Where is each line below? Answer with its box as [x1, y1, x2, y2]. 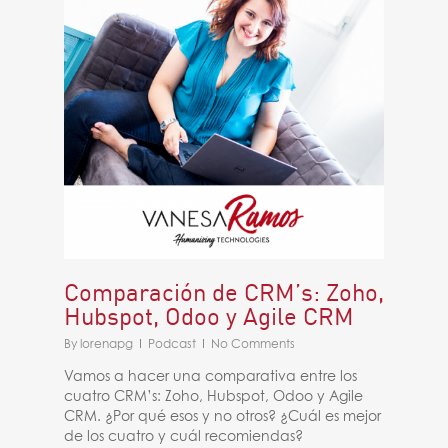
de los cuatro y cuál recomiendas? [64, 430, 304, 444]
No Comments [211, 339, 295, 351]
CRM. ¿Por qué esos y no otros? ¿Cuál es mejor [64, 410, 382, 424]
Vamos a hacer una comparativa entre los [64, 370, 358, 384]
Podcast [148, 339, 196, 351]
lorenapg [80, 339, 133, 351]
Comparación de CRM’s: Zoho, [64, 277, 384, 307]
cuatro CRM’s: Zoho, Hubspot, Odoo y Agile [64, 390, 364, 404]
